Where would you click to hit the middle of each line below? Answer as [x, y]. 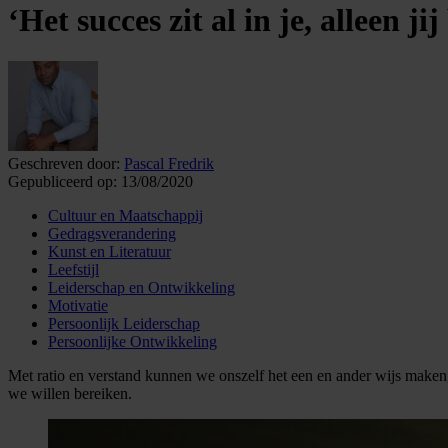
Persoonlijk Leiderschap [124, 323]
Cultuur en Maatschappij [125, 215]
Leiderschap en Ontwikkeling [141, 287]
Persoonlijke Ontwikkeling [132, 341]
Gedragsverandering [112, 233]
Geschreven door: [64, 163]
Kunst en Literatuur [109, 251]
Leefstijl [73, 269]
